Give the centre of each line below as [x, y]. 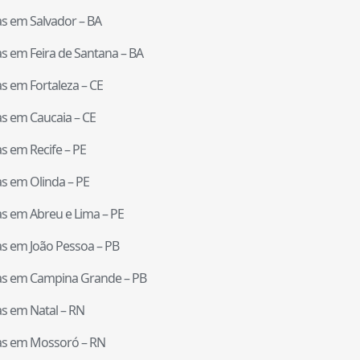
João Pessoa [62, 245]
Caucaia [51, 117]
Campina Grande [76, 278]
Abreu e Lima [65, 213]
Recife [46, 149]
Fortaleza [54, 85]
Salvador [53, 20]
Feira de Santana [74, 53]
